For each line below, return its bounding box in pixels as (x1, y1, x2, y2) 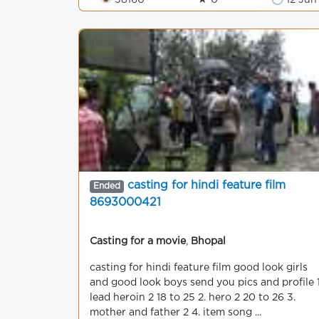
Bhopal (191, 237, 226, 246)
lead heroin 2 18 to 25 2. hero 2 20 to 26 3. (90, 293, 296, 302)
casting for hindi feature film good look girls (90, 263, 308, 272)
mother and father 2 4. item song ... (90, 308, 261, 317)
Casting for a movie (90, 237, 186, 246)
